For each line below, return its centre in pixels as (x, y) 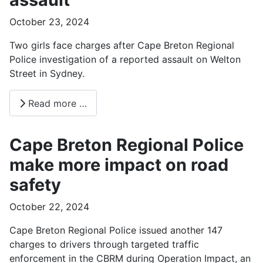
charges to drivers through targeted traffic (104, 245)
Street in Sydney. (47, 73)
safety (35, 185)
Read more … (56, 103)
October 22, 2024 (49, 207)
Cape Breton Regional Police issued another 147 (116, 230)
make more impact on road (119, 165)
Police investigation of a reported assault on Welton (125, 59)
